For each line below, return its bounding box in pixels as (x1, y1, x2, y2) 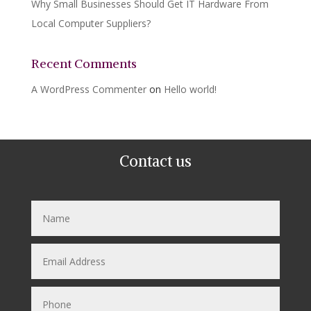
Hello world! (163, 82, 217, 96)
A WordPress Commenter (31, 82, 146, 96)
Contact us (119, 151, 192, 171)
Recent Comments (31, 55, 137, 72)
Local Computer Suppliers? (31, 16, 151, 30)
